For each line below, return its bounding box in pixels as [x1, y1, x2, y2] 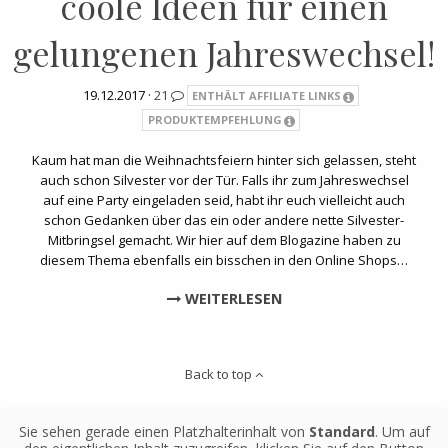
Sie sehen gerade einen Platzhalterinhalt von [18, 421, 309, 441]
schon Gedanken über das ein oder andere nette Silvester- [44, 210, 404, 229]
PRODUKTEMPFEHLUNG [147, 111, 282, 127]
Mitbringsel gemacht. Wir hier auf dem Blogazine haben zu [47, 230, 401, 249]
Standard [308, 421, 375, 441]
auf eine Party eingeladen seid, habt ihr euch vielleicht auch [43, 190, 405, 209]
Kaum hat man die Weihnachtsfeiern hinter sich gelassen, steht [32, 150, 416, 169]
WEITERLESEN [180, 288, 282, 308]
